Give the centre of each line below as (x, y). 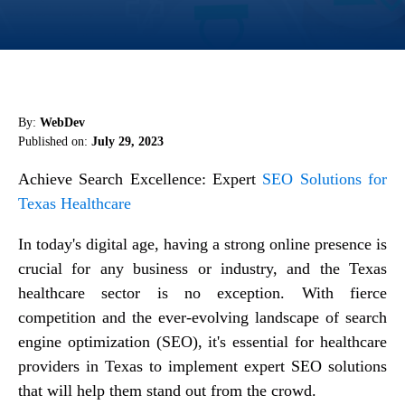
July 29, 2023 (127, 141)
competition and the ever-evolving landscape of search (202, 317)
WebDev (62, 122)
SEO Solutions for (325, 179)
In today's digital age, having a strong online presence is (202, 244)
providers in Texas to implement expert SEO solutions (202, 366)
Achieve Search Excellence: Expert (141, 179)
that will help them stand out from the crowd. (167, 390)
